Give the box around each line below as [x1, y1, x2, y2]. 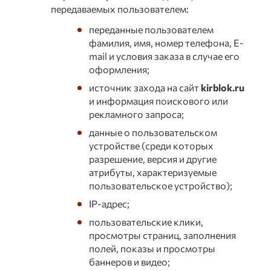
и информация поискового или [89, 95, 228, 106]
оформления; [89, 64, 149, 75]
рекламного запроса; [89, 108, 184, 120]
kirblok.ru [201, 82, 244, 93]
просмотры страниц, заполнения [89, 229, 236, 241]
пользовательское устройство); [89, 180, 232, 191]
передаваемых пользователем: [51, 3, 189, 15]
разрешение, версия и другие [89, 153, 217, 165]
